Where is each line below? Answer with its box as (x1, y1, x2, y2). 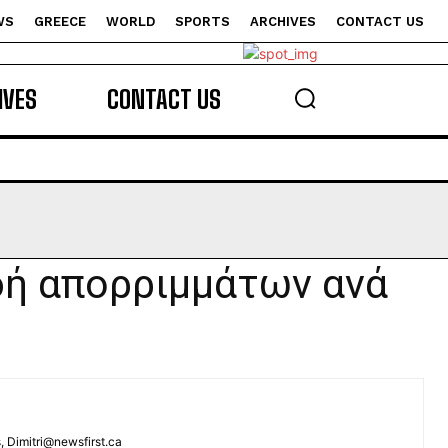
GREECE (34, 14, 86, 29)
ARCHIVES (250, 14, 316, 29)
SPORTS (175, 14, 230, 29)
